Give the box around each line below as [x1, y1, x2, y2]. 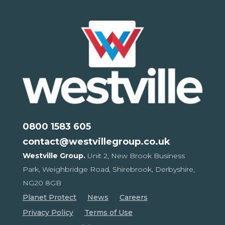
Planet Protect [22, 193, 76, 202]
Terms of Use [84, 208, 133, 217]
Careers [119, 193, 148, 202]
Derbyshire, [155, 165, 195, 174]
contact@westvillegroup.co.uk [22, 136, 170, 148]
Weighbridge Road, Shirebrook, [42, 165, 155, 174]
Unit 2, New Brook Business [87, 151, 185, 161]
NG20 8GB [22, 178, 61, 188]
